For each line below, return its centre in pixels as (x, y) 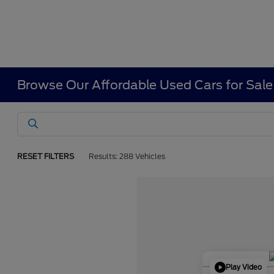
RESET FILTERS (46, 156)
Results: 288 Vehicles (127, 156)
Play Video (243, 267)
